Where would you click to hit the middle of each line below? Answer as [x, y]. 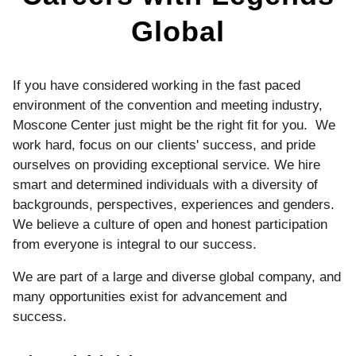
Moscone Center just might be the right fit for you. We [174, 125]
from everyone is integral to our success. [135, 244]
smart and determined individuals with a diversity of [165, 185]
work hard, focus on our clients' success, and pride [164, 145]
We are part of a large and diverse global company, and [177, 277]
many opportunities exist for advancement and [150, 297]
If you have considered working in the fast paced [157, 85]
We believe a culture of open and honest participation [170, 224]
